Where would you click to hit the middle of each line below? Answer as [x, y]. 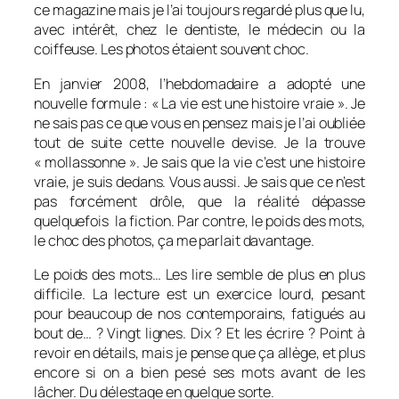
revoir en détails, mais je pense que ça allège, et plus [199, 352]
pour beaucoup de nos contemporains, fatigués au [199, 313]
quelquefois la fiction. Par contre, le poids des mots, [199, 220]
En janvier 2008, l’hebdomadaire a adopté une [199, 83]
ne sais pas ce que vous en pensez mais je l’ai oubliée [199, 122]
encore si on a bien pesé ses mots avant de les [199, 372]
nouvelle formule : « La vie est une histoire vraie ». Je [199, 103]
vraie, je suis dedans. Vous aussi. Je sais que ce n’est [199, 181]
